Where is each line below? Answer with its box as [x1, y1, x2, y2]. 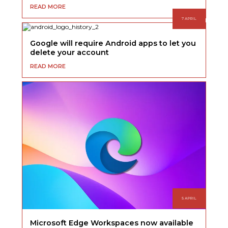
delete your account [30, 47, 109, 57]
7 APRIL [181, 16, 196, 21]
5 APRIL [181, 196, 196, 201]
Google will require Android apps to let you [30, 38, 196, 48]
